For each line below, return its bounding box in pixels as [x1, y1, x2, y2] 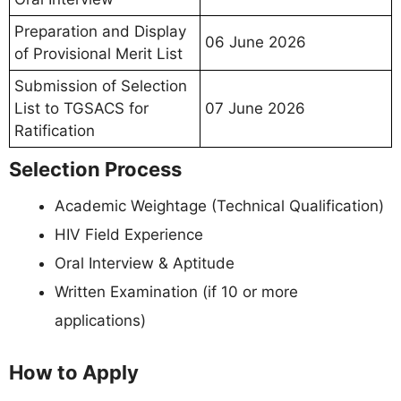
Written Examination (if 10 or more [55, 283, 298, 301]
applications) [55, 311, 146, 329]
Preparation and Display [14, 22, 186, 40]
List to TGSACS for [14, 99, 149, 117]
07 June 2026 [205, 99, 305, 117]
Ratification [14, 122, 95, 140]
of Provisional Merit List [14, 45, 183, 63]
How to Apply [9, 360, 139, 384]
